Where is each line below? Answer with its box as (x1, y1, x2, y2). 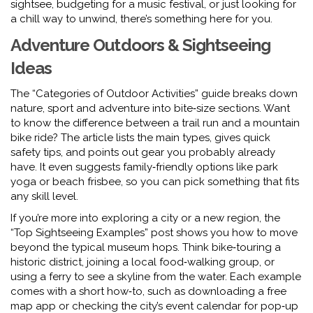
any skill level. (10, 190, 78, 203)
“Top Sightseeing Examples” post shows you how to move (10, 226, 298, 239)
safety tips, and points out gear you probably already (10, 146, 275, 159)
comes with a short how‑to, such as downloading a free (10, 285, 286, 298)
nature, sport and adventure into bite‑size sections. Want (10, 102, 290, 115)
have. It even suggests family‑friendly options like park (10, 161, 278, 173)
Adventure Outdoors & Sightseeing (10, 35, 271, 55)
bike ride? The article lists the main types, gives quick (10, 131, 270, 144)
